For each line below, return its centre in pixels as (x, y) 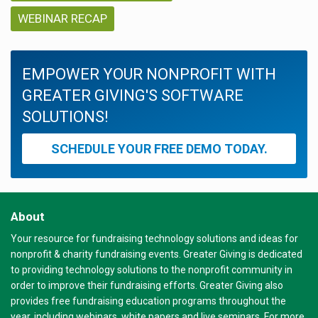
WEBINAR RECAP (62, 18)
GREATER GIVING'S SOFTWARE (133, 95)
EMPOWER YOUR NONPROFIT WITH (149, 74)
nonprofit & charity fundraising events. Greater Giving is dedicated (157, 254)
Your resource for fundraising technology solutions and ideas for (154, 239)
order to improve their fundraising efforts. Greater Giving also (147, 286)
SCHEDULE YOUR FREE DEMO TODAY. (159, 149)
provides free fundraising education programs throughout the (148, 301)
